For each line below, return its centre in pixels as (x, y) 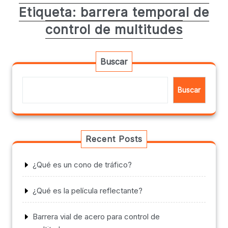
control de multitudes (114, 30)
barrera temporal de (145, 12)
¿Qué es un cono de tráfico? (82, 165)
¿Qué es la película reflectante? (88, 191)
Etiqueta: (50, 12)
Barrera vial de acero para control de (96, 217)
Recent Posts (114, 139)
